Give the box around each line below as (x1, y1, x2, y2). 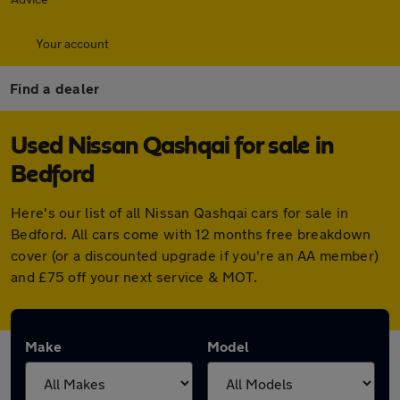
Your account (36, 36, 109, 51)
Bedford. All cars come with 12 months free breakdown (11, 225, 371, 242)
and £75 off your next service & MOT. (11, 268, 257, 285)
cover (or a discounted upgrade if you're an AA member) (11, 246, 379, 263)
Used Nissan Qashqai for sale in (11, 134, 334, 159)
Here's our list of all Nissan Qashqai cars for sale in (11, 204, 349, 221)
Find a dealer (10, 79, 100, 96)
